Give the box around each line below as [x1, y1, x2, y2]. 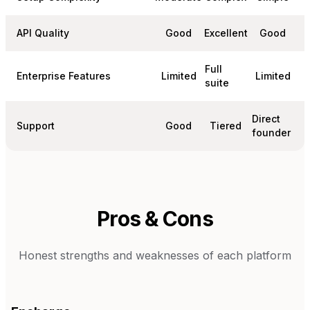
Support [17, 120, 55, 132]
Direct [252, 113, 280, 125]
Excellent [203, 27, 248, 39]
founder [252, 127, 291, 139]
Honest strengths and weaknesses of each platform [19, 248, 291, 263]
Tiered [210, 120, 241, 132]
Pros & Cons [97, 206, 213, 232]
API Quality [17, 27, 69, 39]
